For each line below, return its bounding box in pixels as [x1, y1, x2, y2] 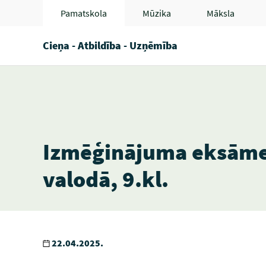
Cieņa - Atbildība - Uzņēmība [43, 39, 178, 52]
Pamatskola [61, 7, 107, 19]
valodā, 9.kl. [43, 165, 169, 193]
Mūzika [142, 7, 171, 19]
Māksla [207, 7, 235, 19]
